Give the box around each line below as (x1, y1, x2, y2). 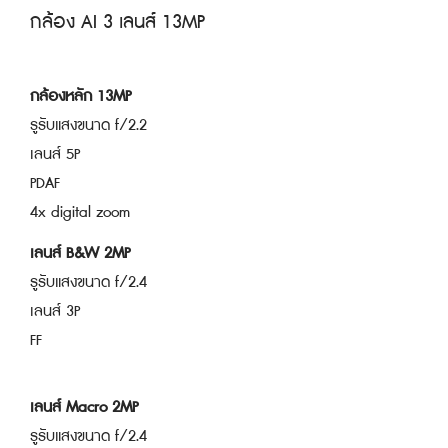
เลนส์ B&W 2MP (29, 242, 130, 266)
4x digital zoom (29, 200, 130, 224)
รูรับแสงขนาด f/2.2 (29, 113, 147, 137)
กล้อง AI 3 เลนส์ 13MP (29, 8, 205, 37)
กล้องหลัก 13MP (29, 84, 131, 108)
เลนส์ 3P (29, 300, 80, 324)
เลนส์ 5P (29, 142, 80, 166)
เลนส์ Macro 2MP (29, 395, 138, 419)
